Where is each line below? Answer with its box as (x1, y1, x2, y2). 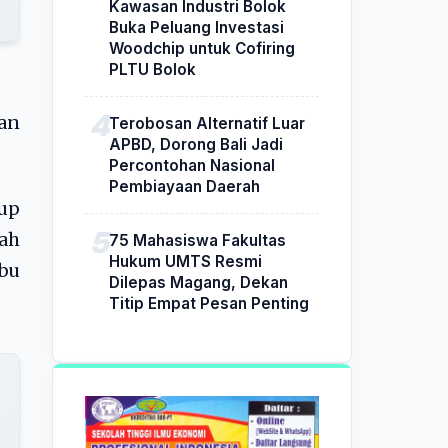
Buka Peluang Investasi (109, 17, 284, 37)
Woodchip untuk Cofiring (109, 38, 295, 58)
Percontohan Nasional (109, 155, 275, 175)
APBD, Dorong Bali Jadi (109, 134, 283, 154)
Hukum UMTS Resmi (109, 251, 262, 271)
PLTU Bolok (109, 59, 196, 79)
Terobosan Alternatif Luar (109, 113, 305, 133)
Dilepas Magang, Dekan (109, 272, 288, 292)
